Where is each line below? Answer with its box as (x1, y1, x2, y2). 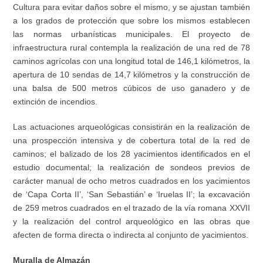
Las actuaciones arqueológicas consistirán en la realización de (13, 122, 250, 132)
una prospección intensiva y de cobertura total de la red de (13, 136, 250, 146)
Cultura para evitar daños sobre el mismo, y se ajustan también (13, 2, 250, 12)
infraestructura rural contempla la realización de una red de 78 (13, 43, 250, 53)
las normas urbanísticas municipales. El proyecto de (13, 29, 250, 39)
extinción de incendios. (13, 97, 98, 107)
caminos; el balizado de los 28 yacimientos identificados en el (13, 149, 250, 159)
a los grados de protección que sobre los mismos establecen (13, 16, 250, 26)
